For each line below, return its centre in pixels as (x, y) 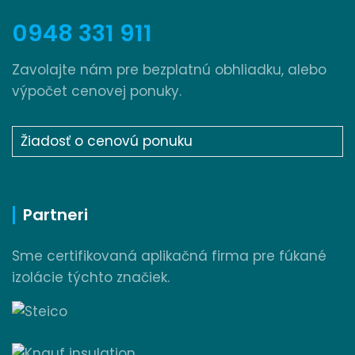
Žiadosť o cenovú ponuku (107, 141)
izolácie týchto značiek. (91, 278)
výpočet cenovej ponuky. (97, 91)
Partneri (55, 215)
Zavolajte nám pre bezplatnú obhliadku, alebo (169, 69)
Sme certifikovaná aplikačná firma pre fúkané (169, 256)
